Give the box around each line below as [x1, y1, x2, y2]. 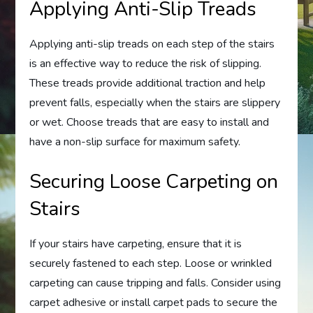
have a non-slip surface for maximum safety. [29, 133, 241, 150]
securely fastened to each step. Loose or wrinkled [29, 255, 272, 271]
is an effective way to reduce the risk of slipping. [29, 55, 262, 71]
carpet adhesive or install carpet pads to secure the [29, 294, 278, 310]
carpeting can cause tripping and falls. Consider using [29, 275, 282, 291]
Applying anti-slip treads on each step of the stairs [29, 36, 275, 52]
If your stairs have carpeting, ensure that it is [29, 235, 242, 252]
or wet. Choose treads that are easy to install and [29, 114, 270, 130]
